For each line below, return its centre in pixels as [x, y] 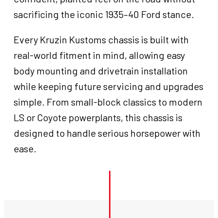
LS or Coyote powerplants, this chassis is [98, 118]
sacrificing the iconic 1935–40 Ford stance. [104, 14]
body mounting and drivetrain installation [101, 71]
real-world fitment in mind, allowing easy [99, 55]
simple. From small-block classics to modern [108, 102]
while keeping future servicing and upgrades [109, 86]
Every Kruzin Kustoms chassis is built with [101, 40]
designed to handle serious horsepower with [107, 133]
